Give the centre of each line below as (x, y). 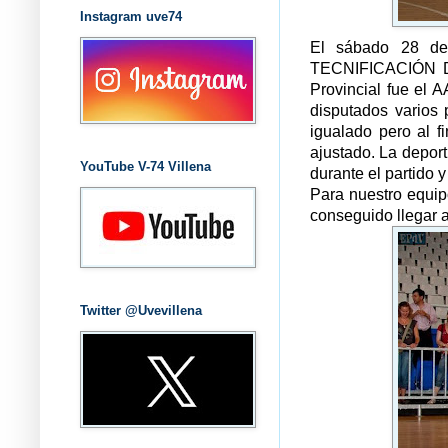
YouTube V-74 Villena (145, 166)
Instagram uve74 (131, 16)
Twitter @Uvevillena (141, 310)
